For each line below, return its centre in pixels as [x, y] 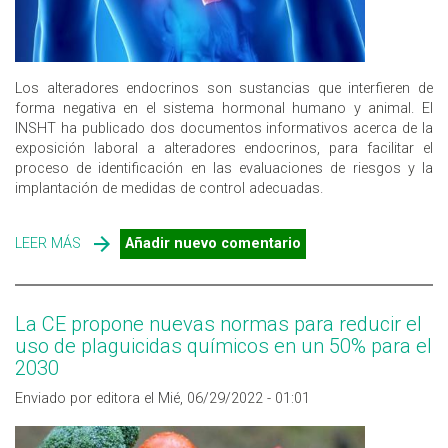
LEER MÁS [48, 243]
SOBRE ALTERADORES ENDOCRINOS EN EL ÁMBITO [246, 243]
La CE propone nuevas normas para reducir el [218, 324]
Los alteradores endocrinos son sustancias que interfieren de [224, 88]
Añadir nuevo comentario [213, 243]
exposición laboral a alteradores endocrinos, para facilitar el [224, 148]
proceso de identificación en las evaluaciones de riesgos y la [224, 168]
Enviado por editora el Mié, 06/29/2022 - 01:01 [162, 399]
